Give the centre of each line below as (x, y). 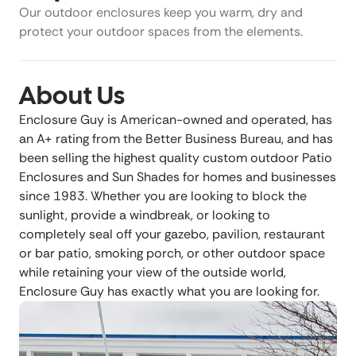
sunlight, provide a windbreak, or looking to (145, 215)
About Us (73, 96)
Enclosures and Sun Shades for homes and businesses (178, 177)
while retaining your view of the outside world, (153, 273)
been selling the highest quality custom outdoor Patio (176, 158)
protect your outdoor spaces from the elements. (161, 32)
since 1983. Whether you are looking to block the (163, 196)
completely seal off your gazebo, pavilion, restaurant (172, 234)
